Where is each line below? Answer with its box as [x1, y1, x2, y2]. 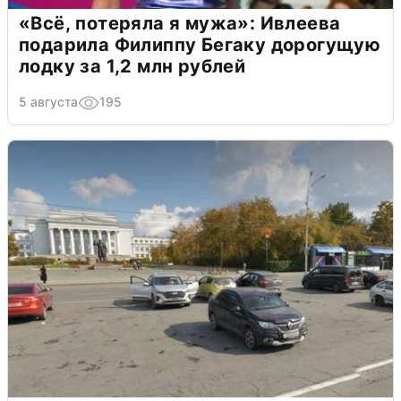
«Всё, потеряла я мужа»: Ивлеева [19, 12, 341, 34]
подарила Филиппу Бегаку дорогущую [19, 33, 381, 55]
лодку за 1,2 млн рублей [19, 55, 246, 77]
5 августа [19, 93, 78, 109]
